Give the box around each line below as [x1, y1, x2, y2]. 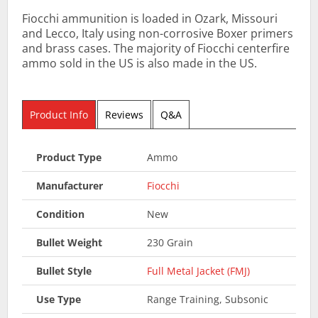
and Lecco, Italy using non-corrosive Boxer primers [22, 25, 293, 41]
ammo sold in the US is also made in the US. [22, 55, 257, 71]
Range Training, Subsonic [146, 292, 268, 306]
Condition [36, 207, 84, 221]
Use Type [36, 292, 81, 306]
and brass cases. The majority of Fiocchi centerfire [22, 40, 290, 56]
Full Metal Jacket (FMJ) [146, 263, 250, 278]
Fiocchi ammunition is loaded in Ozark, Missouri [22, 10, 278, 26]
